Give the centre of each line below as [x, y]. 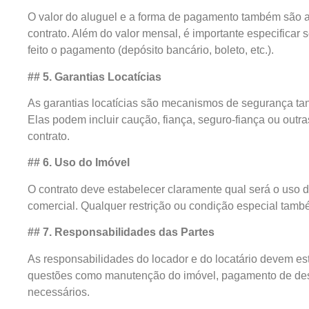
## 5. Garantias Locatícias [94, 77]
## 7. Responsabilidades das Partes [121, 232]
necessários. [59, 292]
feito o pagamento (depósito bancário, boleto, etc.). [151, 50]
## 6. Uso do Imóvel [79, 163]
